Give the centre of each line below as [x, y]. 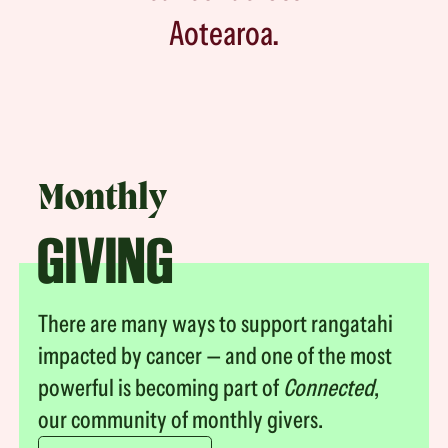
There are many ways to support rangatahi [216, 323]
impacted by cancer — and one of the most [215, 355]
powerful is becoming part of [161, 387]
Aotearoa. [224, 32]
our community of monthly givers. [181, 419]
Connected [329, 387]
